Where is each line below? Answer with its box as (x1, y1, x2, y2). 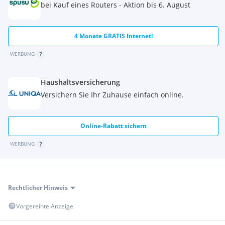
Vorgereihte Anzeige (16, 202, 73, 210)
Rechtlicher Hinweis (8, 183, 68, 192)
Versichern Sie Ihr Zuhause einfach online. (41, 90, 184, 99)
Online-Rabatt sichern (80, 122, 147, 130)
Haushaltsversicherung (41, 77, 120, 87)
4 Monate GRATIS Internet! (74, 32, 153, 40)
